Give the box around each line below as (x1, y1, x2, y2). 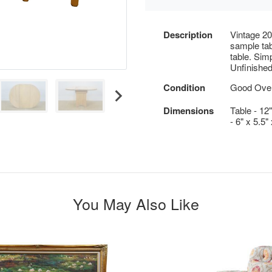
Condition (163, 81, 205, 94)
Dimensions (163, 104, 214, 117)
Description (163, 28, 212, 41)
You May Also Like (73, 192, 199, 214)
